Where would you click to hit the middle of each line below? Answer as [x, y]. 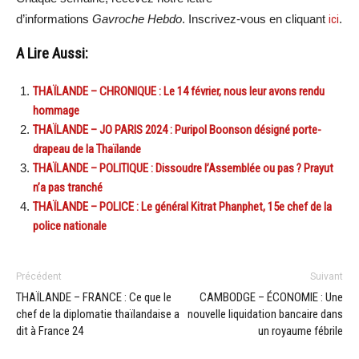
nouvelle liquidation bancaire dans [265, 315]
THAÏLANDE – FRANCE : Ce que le [94, 298]
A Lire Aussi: [52, 54]
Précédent [39, 277]
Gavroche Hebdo [137, 19]
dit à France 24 [50, 331]
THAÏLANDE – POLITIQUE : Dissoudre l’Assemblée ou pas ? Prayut [183, 169]
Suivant [327, 277]
